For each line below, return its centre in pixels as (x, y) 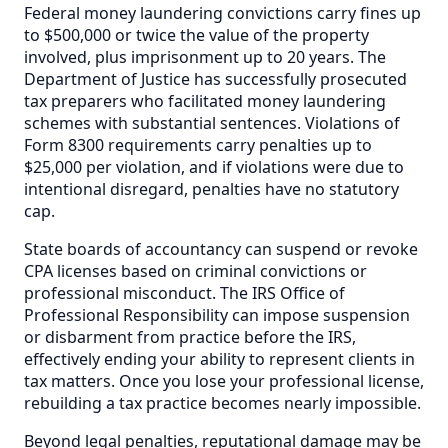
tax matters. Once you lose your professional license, (224, 380)
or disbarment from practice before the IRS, (190, 336)
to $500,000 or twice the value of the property (196, 34)
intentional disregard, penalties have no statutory (211, 188)
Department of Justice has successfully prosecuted (215, 78)
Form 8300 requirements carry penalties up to (198, 144)
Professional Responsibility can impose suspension (217, 314)
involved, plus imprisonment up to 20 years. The (205, 56)
